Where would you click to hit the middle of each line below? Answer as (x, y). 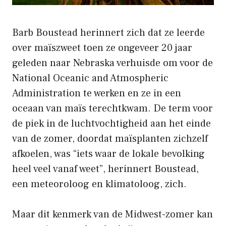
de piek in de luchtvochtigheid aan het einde (111, 123)
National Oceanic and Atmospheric (90, 78)
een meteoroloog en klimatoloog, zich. (99, 184)
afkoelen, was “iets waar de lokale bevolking (108, 154)
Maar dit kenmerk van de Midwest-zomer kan (112, 214)
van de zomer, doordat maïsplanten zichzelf (110, 138)
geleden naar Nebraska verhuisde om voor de (112, 63)
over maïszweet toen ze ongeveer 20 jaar (102, 48)
